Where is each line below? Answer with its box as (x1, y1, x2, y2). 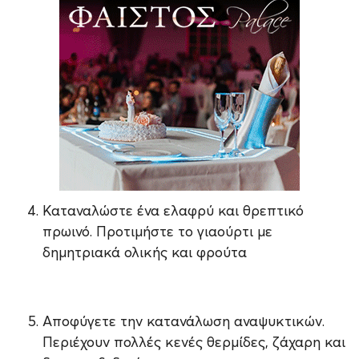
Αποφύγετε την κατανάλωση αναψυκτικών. (42, 313, 325, 330)
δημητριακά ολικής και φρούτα (42, 244, 247, 261)
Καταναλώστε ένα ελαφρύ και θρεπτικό (42, 202, 304, 220)
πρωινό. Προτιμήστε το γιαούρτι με (42, 223, 272, 240)
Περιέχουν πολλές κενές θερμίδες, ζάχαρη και (42, 333, 345, 351)
